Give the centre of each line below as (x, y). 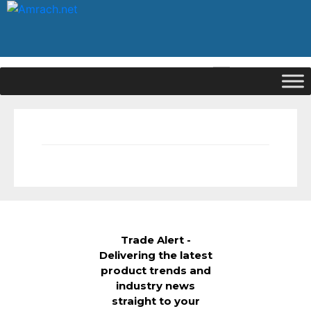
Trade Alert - (155, 240)
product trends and (155, 270)
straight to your (155, 301)
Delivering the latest (155, 255)
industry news (155, 286)
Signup (249, 75)
